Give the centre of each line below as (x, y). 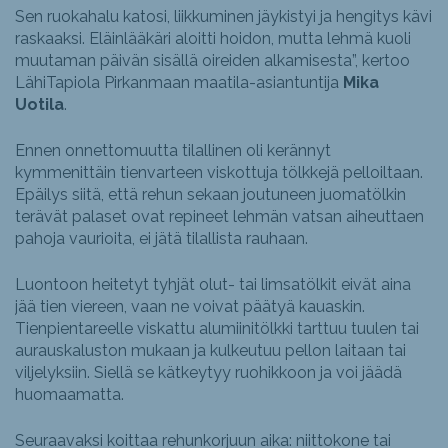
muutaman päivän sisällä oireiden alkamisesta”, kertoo (212, 61)
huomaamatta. (69, 395)
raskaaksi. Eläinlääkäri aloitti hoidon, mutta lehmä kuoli (213, 39)
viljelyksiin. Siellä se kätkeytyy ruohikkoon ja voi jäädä (208, 373)
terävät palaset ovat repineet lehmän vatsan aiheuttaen (219, 217)
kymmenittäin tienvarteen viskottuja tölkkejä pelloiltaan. (219, 173)
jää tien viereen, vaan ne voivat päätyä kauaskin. (190, 307)
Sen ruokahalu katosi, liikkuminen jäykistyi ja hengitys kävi (223, 17)
